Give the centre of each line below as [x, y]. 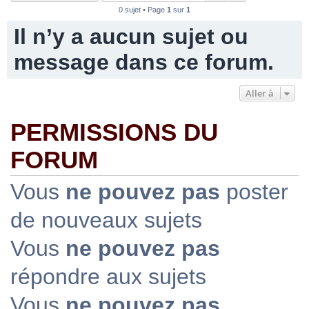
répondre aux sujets [108, 277]
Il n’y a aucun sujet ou [131, 37]
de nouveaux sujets [106, 220]
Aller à [260, 93]
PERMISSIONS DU [114, 132]
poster [254, 192]
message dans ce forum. [144, 62]
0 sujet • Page [143, 10]
